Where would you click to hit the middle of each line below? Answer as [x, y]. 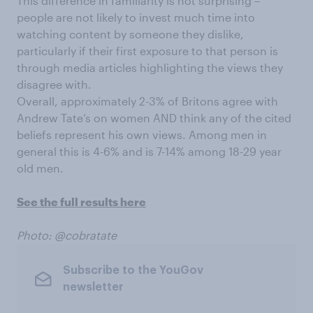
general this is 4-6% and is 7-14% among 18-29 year [149, 152]
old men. [40, 168]
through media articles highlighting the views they [150, 68]
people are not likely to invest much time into [136, 17]
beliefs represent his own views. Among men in [142, 135]
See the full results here [81, 202]
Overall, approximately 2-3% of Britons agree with [147, 101]
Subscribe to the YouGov [133, 270]
